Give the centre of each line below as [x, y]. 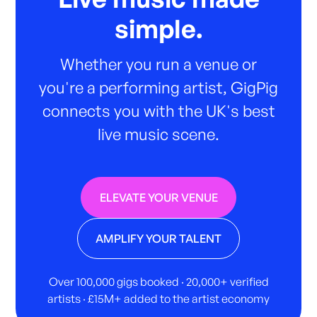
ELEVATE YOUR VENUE [158, 198]
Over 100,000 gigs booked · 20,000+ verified [158, 282]
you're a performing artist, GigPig [158, 87]
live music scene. [158, 134]
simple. [158, 29]
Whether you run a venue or [158, 64]
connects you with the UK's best [158, 111]
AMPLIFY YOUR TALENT [158, 239]
